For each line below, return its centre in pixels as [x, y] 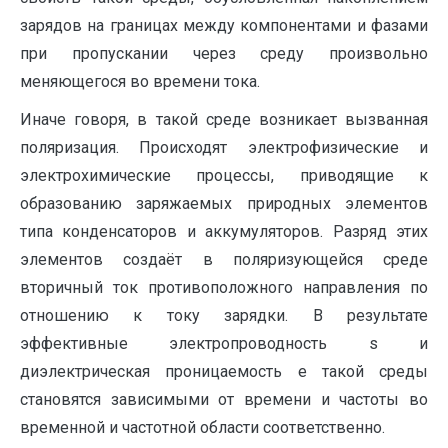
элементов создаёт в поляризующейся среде [224, 259]
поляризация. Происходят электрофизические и [224, 147]
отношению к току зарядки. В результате [224, 315]
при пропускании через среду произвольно [224, 53]
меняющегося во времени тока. [140, 81]
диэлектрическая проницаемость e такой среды [224, 371]
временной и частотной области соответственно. [202, 427]
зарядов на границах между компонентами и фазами [224, 25]
